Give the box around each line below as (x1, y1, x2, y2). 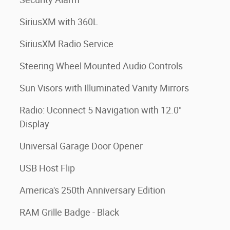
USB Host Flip (20, 163, 75, 174)
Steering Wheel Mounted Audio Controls (20, 61, 183, 71)
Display (20, 119, 49, 129)
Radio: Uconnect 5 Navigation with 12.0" (20, 105, 182, 116)
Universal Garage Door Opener (20, 141, 143, 151)
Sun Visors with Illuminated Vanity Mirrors (20, 83, 189, 93)
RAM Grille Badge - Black (20, 207, 119, 218)
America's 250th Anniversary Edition (20, 185, 165, 196)
